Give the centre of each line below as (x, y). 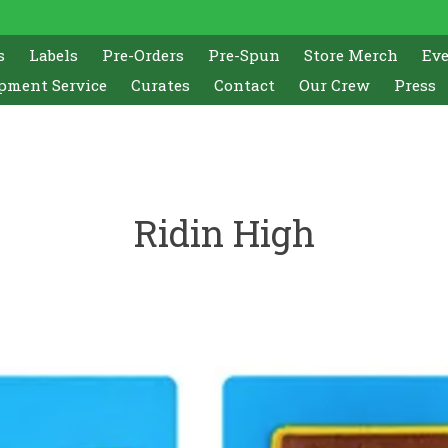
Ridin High (224, 232)
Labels (54, 54)
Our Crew (334, 84)
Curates (160, 84)
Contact (244, 84)
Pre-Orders (143, 54)
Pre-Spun (244, 54)
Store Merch (351, 54)
